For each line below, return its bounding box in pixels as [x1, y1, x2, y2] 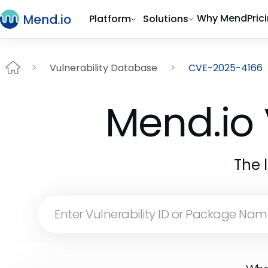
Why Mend [197, 11, 247, 25]
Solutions [143, 12, 188, 26]
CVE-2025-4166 [188, 60, 263, 75]
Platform [89, 12, 131, 26]
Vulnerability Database [50, 60, 157, 75]
